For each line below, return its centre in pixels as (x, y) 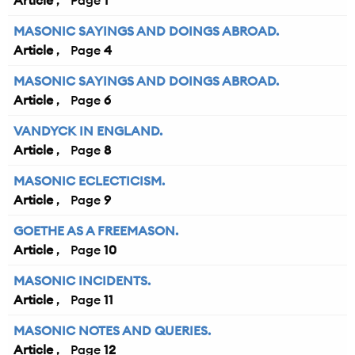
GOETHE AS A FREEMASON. (96, 231)
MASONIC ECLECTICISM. (89, 181)
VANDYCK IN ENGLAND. (88, 131)
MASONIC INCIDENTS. (82, 281)
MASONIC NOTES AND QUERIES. (112, 331)
